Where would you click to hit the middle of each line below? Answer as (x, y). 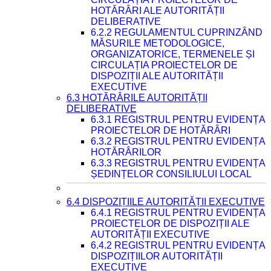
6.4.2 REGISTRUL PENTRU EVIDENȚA (178, 245)
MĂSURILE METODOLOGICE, (157, 43)
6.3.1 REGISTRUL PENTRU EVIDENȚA (178, 119)
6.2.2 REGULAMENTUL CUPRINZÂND (176, 32)
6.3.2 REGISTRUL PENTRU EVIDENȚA (178, 141)
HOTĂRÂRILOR (126, 152)
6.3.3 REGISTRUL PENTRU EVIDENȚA (178, 163)
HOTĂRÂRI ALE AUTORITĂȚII (157, 11)
